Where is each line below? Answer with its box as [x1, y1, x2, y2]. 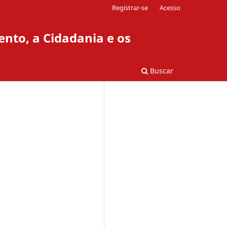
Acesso [160, 3, 180, 12]
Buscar [148, 65, 173, 75]
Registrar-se [112, 3, 148, 12]
